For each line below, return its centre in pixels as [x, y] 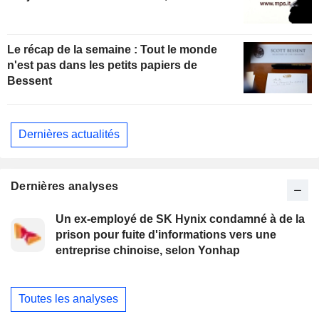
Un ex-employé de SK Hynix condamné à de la [180, 219]
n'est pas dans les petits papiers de [102, 65]
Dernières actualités [69, 135]
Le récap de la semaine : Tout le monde [112, 49]
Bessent [30, 80]
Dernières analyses [65, 186]
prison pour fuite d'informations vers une [166, 234]
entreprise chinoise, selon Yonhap [148, 250]
